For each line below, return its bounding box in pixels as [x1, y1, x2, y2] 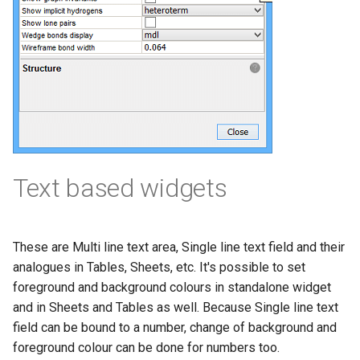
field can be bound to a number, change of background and [13, 319, 337, 335]
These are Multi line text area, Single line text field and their [13, 239, 345, 255]
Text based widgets [13, 172, 227, 203]
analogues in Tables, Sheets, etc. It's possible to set [13, 259, 305, 275]
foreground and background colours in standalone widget [13, 279, 331, 295]
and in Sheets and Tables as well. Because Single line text [13, 299, 338, 315]
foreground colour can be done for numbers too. [13, 339, 280, 355]
